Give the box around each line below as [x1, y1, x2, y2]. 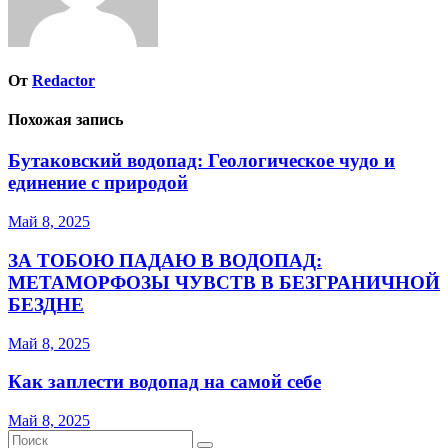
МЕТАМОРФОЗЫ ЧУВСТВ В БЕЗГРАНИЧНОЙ [8, 271, 440, 293]
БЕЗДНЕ [8, 293, 84, 315]
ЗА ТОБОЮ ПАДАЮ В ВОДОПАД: [8, 249, 322, 271]
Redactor [32, 71, 95, 89]
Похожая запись [8, 111, 123, 129]
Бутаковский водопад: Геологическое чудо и [8, 150, 395, 172]
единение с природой [8, 172, 188, 194]
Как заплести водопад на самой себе [8, 371, 321, 393]
